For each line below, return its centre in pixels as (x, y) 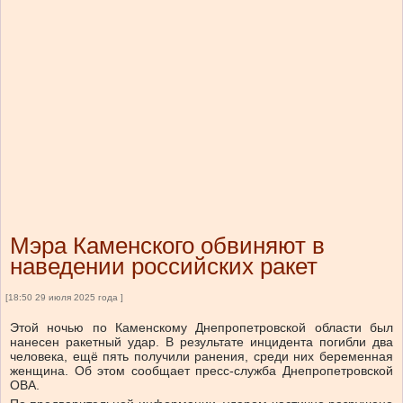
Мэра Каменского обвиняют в (167, 246)
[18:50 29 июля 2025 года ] (64, 298)
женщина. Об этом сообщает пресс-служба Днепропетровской (201, 371)
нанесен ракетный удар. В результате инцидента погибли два (201, 342)
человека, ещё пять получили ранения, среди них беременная (201, 357)
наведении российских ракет (164, 267)
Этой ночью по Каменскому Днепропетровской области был (201, 328)
